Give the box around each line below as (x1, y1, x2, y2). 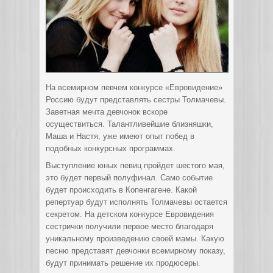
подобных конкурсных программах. (46, 144, 175, 153)
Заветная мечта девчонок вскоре (46, 107, 168, 116)
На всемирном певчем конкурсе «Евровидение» (46, 83, 222, 92)
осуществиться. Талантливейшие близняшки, (46, 119, 213, 129)
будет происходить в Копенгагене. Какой (46, 185, 197, 194)
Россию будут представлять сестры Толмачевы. (46, 95, 226, 104)
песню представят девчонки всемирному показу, (46, 246, 225, 255)
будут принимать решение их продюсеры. (46, 258, 203, 268)
